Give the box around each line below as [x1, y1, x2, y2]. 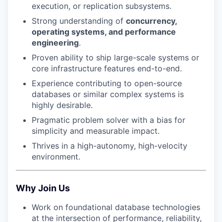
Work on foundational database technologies [32, 202, 200, 212]
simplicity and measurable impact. [32, 125, 160, 136]
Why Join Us [16, 182, 70, 193]
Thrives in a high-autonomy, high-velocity [32, 140, 187, 151]
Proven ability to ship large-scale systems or [32, 52, 199, 62]
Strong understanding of [32, 15, 126, 26]
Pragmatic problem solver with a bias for [32, 114, 185, 125]
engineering [32, 37, 79, 48]
